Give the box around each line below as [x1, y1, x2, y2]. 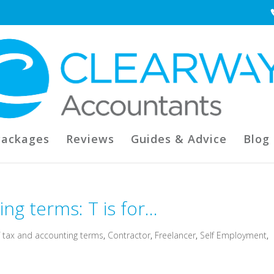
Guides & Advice [130, 131, 227, 146]
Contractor [108, 229, 151, 241]
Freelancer [155, 229, 196, 241]
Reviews [65, 131, 114, 146]
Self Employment [200, 229, 267, 241]
